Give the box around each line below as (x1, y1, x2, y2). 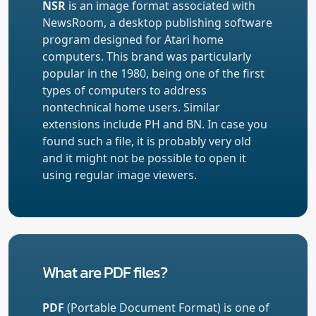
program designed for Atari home (42, 31, 224, 47)
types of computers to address (42, 82, 207, 98)
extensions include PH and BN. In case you (42, 116, 267, 132)
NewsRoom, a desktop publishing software (42, 14, 272, 30)
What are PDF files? (42, 259, 167, 284)
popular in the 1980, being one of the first (42, 65, 265, 81)
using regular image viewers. (42, 166, 197, 183)
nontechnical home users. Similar (42, 99, 220, 115)
